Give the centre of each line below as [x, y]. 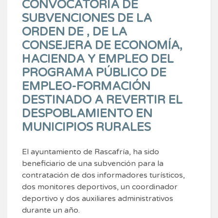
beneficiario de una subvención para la [93, 164]
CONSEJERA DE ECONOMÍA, [102, 46]
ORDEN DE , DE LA [74, 32]
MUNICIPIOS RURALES [86, 127]
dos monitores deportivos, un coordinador [100, 187]
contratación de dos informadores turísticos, [103, 175]
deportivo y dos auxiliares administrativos [98, 199]
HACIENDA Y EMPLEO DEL [98, 59]
